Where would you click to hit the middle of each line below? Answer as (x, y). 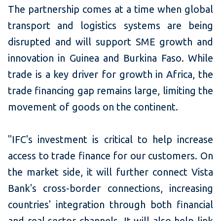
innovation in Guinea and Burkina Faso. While (110, 58)
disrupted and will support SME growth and (110, 42)
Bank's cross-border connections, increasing (110, 188)
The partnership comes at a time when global (110, 9)
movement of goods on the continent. (93, 107)
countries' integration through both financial (110, 205)
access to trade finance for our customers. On (110, 156)
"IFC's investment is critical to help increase (110, 140)
